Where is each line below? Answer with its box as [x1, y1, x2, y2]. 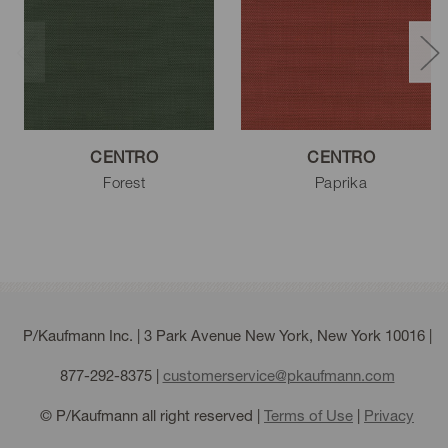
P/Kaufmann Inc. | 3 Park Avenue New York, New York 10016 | [22, 325, 432, 344]
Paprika [315, 172, 367, 191]
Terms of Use [264, 405, 353, 424]
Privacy [364, 405, 414, 424]
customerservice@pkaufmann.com [162, 365, 395, 384]
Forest [103, 172, 145, 191]
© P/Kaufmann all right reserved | [40, 405, 264, 424]
